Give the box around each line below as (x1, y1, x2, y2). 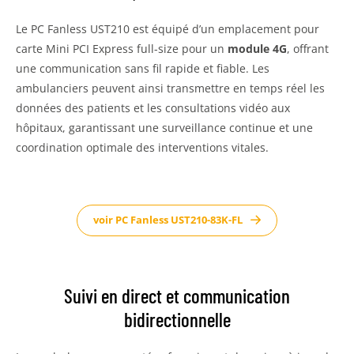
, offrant (287, 40, 329, 56)
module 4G (228, 40, 287, 56)
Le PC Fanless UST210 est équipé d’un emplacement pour (16, 21, 319, 36)
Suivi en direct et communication (64, 283, 290, 307)
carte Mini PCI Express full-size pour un (16, 40, 228, 56)
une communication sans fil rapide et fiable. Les (16, 60, 269, 76)
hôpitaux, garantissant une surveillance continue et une (16, 119, 313, 135)
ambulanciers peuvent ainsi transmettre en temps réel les (16, 80, 325, 96)
